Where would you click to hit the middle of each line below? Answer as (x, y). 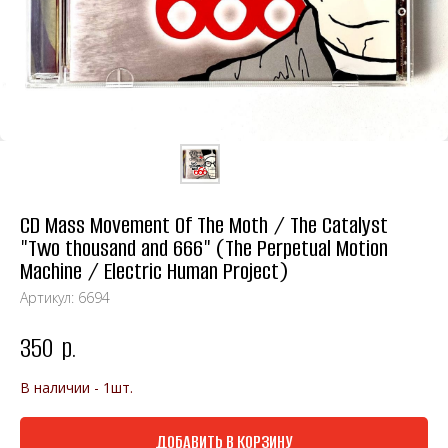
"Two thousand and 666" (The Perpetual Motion (204, 248)
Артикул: (49, 297)
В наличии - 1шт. (76, 388)
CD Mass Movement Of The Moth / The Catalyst (204, 225)
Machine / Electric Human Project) (154, 271)
